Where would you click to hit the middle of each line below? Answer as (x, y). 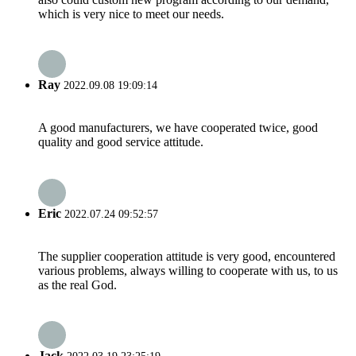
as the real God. (77, 284)
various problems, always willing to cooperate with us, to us (188, 270)
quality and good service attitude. (121, 142)
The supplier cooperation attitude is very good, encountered (187, 256)
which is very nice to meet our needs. (131, 14)
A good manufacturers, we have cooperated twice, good (178, 128)
